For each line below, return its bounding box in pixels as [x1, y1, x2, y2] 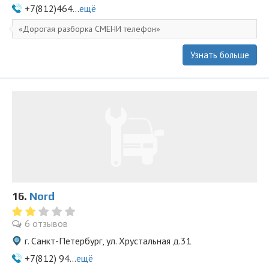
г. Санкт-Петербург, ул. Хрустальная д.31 [25, 235, 192, 247]
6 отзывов [25, 217, 68, 229]
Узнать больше [190, 49, 249, 61]
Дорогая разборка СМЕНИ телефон [23, 23, 156, 34]
